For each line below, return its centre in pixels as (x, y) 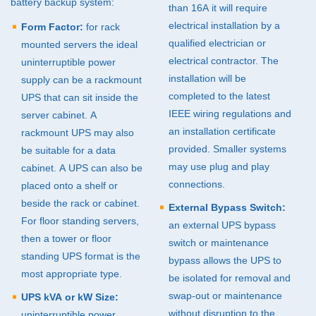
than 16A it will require (218, 8)
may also (113, 133)
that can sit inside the (90, 98)
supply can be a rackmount (81, 80)
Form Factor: (52, 27)
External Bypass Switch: (227, 208)
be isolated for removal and (230, 278)
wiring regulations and (241, 114)
